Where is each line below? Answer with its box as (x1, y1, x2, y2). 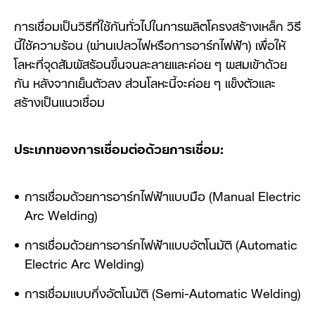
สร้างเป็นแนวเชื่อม (14, 88, 105, 112)
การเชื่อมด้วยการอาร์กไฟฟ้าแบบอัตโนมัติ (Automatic (25, 231, 297, 255)
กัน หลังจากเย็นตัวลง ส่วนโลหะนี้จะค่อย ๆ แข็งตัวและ (14, 69, 276, 94)
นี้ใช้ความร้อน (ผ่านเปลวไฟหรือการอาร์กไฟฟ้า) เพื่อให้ (14, 31, 285, 56)
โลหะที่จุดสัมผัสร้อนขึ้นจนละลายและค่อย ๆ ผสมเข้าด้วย (14, 50, 287, 75)
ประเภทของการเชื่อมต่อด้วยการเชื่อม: (14, 135, 224, 160)
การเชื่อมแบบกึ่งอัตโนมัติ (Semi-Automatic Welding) (25, 279, 301, 304)
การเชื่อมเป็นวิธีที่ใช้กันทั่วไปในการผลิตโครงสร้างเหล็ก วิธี (14, 12, 301, 37)
